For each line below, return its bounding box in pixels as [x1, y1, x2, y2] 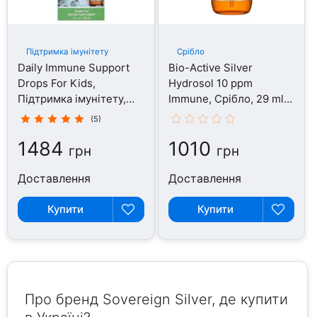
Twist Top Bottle [168, 107, 250, 121]
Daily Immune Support [18, 60, 130, 74]
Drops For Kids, [18, 76, 96, 90]
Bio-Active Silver [168, 60, 253, 74]
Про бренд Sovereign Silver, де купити [25, 290, 289, 308]
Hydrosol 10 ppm [168, 76, 253, 90]
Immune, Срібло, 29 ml [168, 91, 284, 105]
